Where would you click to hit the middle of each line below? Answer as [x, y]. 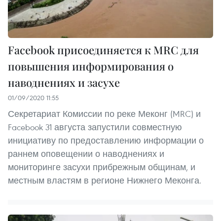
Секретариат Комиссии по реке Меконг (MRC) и [104, 113]
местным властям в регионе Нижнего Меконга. [105, 180]
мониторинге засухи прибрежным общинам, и [102, 167]
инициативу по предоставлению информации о [106, 140]
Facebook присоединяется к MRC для [103, 50]
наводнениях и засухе [64, 82]
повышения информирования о [91, 66]
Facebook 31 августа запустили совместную [95, 127]
